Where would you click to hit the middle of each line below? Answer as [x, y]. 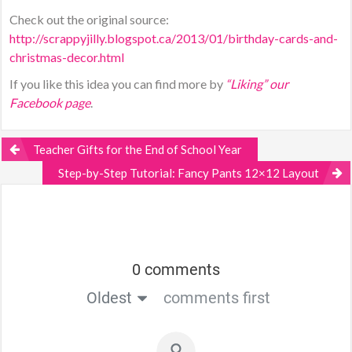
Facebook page [50, 103]
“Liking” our [257, 84]
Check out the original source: [90, 19]
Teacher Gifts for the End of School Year [138, 149]
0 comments [176, 269]
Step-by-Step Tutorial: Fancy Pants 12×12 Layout [188, 173]
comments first [216, 298]
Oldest [109, 298]
